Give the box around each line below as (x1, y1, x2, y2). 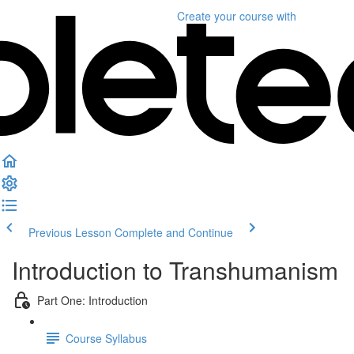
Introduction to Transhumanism (12, 253, 338, 287)
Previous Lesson (28, 224, 111, 240)
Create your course (177, 8, 273, 24)
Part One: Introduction (37, 292, 148, 308)
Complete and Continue (115, 224, 233, 240)
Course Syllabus (66, 330, 147, 346)
